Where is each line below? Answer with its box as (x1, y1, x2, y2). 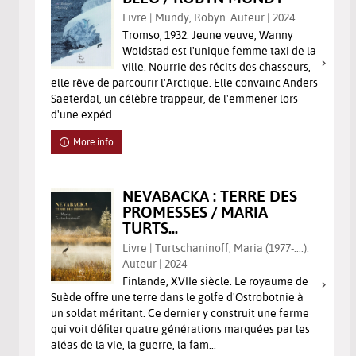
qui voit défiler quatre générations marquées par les (51, 321, 310, 336)
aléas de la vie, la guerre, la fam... (51, 337, 216, 352)
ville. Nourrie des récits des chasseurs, (122, 59, 311, 74)
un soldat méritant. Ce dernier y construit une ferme (51, 305, 309, 320)
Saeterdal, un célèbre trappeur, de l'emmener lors (51, 91, 298, 106)
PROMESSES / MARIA (122, 201, 268, 222)
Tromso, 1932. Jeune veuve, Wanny (122, 27, 293, 42)
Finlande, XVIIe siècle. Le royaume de (122, 273, 308, 288)
